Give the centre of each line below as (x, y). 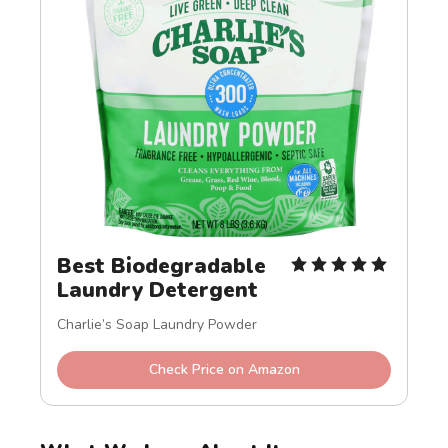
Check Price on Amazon (224, 369)
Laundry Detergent (158, 289)
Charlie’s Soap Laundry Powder (157, 324)
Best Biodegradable (162, 265)
